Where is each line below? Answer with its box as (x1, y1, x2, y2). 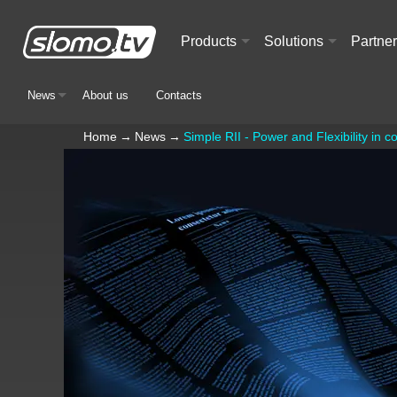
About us (82, 89, 129, 102)
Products (181, 34, 237, 50)
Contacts (155, 89, 202, 102)
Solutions (263, 34, 323, 50)
